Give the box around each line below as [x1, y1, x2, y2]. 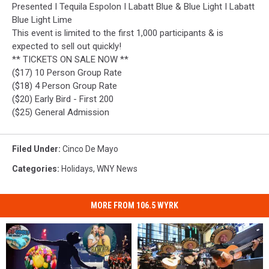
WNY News [97, 163, 138, 174]
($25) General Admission [12, 106, 109, 118]
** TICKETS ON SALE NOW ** [12, 53, 128, 65]
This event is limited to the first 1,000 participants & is [12, 27, 223, 38]
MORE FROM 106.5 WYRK [91, 200, 178, 210]
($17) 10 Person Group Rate [12, 67, 122, 78]
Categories [12, 163, 57, 174]
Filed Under [12, 144, 58, 154]
